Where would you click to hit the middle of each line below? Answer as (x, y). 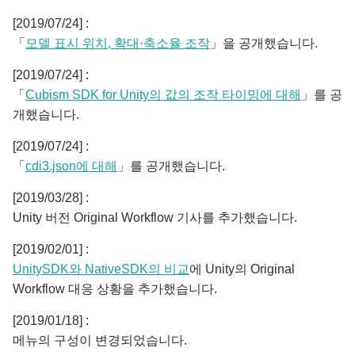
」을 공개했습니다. (264, 43)
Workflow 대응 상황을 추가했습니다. (115, 289)
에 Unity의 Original (242, 269)
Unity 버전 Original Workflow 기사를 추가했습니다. (155, 218)
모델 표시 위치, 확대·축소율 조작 (118, 43)
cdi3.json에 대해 (71, 166)
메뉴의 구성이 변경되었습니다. (100, 340)
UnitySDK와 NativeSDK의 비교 (101, 269)
